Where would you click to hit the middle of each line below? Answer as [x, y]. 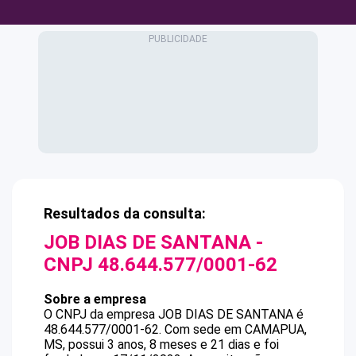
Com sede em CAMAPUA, [236, 329]
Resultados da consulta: [125, 213]
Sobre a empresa [95, 299]
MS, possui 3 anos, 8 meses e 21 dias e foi [161, 344]
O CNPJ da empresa [101, 314]
